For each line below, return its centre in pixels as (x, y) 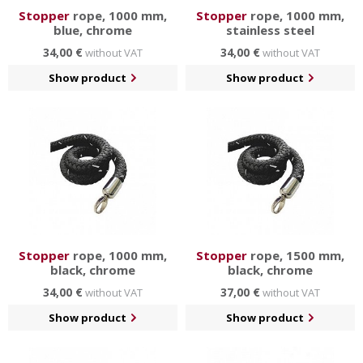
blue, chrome (93, 30)
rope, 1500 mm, (296, 255)
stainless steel (270, 30)
